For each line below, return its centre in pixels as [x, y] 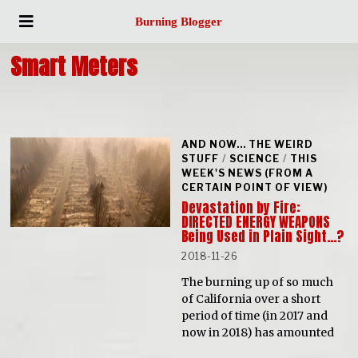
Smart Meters [74, 66]
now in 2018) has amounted [258, 332]
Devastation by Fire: [241, 207]
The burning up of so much [258, 282]
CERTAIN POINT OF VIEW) [255, 187]
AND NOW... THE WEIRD [248, 144]
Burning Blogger [179, 22]
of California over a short [251, 298]
